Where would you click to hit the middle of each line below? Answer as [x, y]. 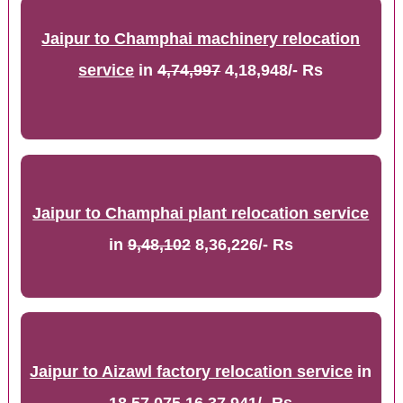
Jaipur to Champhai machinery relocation [201, 39]
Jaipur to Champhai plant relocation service [201, 214]
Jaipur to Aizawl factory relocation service [192, 371]
